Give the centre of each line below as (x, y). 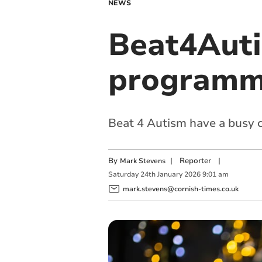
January (170, 175)
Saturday (123, 175)
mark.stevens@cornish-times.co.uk (180, 189)
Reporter (195, 161)
